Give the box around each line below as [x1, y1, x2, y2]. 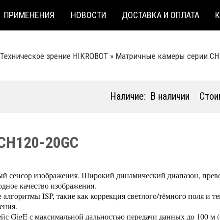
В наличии [150, 90, 190, 102]
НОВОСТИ [70, 9, 106, 20]
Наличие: [110, 90, 146, 102]
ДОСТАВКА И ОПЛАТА [122, 9, 200, 20]
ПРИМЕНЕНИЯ [4, 9, 55, 20]
